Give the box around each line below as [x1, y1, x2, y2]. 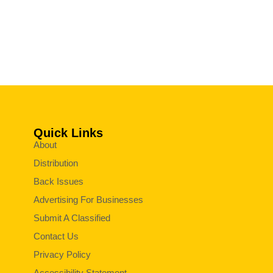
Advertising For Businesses [33, 194, 143, 205]
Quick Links [33, 126, 103, 140]
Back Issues [33, 175, 83, 186]
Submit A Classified [33, 212, 110, 223]
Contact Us [33, 230, 79, 241]
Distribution [33, 157, 78, 168]
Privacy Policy [33, 249, 91, 260]
